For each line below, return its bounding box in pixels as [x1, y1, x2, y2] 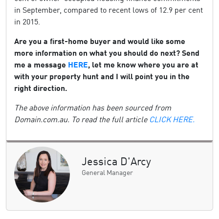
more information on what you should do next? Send [14, 46, 199, 59]
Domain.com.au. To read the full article [14, 113, 149, 125]
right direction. [14, 82, 67, 94]
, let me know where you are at [88, 58, 198, 70]
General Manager [81, 167, 133, 177]
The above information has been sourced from [14, 101, 171, 113]
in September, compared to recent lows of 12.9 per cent [14, 3, 203, 16]
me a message [14, 58, 68, 70]
